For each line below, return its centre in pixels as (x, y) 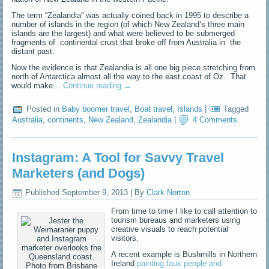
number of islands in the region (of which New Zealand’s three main (128, 25)
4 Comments (215, 119)
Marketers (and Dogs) (79, 174)
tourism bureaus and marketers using (176, 220)
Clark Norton (168, 193)
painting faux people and (180, 263)
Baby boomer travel (96, 109)
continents (66, 119)
